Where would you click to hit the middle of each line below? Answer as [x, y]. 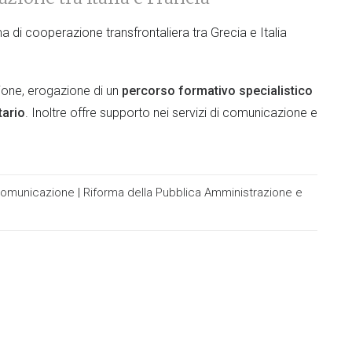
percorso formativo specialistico [217, 91]
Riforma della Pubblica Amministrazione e [193, 192]
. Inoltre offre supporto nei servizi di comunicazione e [171, 113]
